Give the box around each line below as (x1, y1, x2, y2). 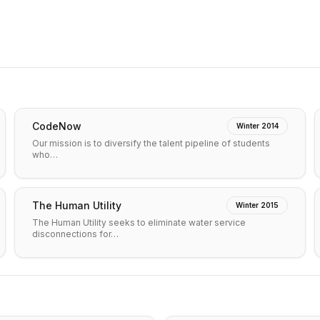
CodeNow (32, 119, 81, 132)
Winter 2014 (236, 121, 279, 130)
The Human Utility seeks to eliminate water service (32, 217, 246, 228)
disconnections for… (32, 229, 119, 239)
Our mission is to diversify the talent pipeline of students (32, 138, 270, 149)
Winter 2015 (236, 201, 279, 209)
